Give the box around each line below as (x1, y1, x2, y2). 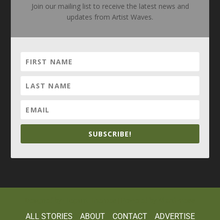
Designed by (25, 196, 63, 205)
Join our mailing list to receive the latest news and (31, 1, 189, 11)
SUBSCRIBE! (88, 129, 132, 139)
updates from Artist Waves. (67, 12, 153, 22)
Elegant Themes (63, 196, 116, 205)
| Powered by (116, 196, 158, 205)
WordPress (158, 196, 195, 205)
